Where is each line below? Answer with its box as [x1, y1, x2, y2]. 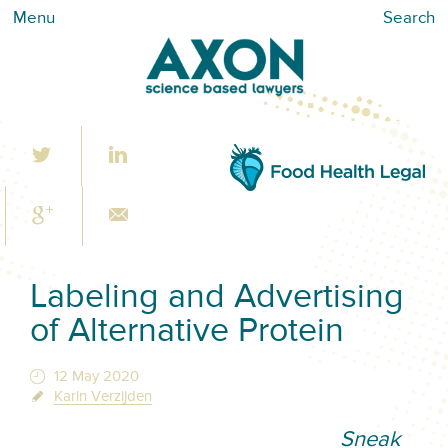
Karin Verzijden [53, 388, 152, 404]
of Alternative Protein [30, 315, 345, 350]
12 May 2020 [53, 368, 139, 384]
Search [383, 10, 435, 27]
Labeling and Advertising [30, 281, 405, 316]
